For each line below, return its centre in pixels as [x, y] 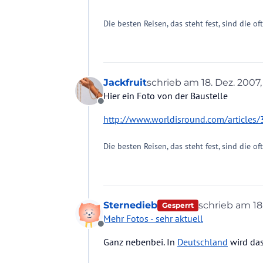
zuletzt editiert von [191, 87]
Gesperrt [178, 205]
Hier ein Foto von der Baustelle [166, 95]
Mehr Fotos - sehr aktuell [153, 219]
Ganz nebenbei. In [140, 242]
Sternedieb [130, 205]
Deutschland [203, 242]
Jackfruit [125, 82]
